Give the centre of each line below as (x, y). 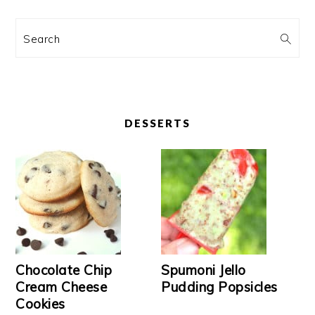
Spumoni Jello (204, 270)
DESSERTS (157, 123)
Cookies (40, 304)
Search (45, 37)
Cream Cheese (62, 287)
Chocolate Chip (64, 270)
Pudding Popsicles (219, 287)
